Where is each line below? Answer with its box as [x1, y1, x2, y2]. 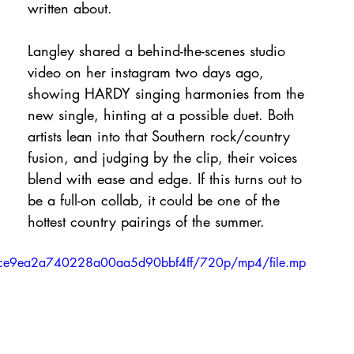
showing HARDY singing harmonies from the [28, 84, 309, 103]
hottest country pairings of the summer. [28, 212, 265, 231]
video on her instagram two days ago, [28, 62, 269, 81]
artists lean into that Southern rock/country [28, 126, 295, 145]
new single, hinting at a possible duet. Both [28, 105, 299, 124]
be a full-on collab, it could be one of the [28, 190, 284, 209]
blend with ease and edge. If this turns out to [28, 169, 307, 188]
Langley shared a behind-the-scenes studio [28, 41, 290, 60]
